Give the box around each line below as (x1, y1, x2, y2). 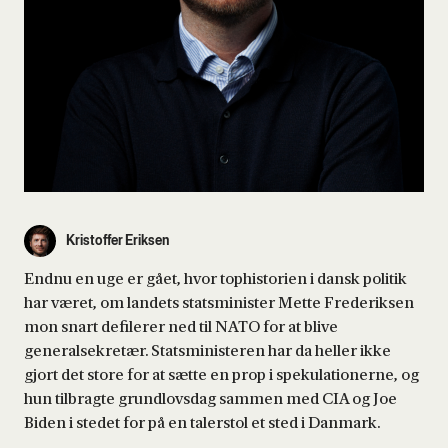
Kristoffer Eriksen (66, 233, 169, 249)
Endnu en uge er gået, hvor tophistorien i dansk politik (24, 269, 407, 288)
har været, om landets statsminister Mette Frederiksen (24, 293, 414, 312)
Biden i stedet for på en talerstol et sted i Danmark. (24, 413, 380, 432)
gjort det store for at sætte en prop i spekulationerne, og (24, 365, 419, 384)
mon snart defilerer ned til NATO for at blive (24, 317, 338, 336)
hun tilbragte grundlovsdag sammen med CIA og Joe (24, 389, 397, 408)
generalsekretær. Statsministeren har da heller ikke (24, 341, 391, 360)
